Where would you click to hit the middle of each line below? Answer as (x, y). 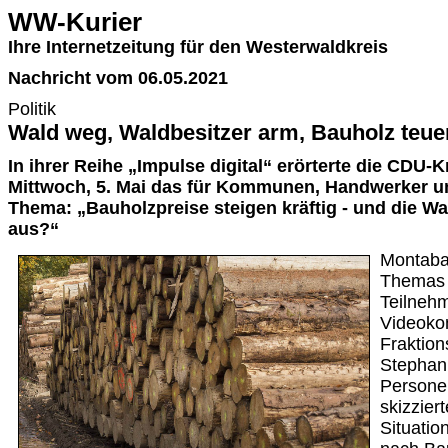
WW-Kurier (75, 22)
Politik (32, 109)
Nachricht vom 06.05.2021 (118, 78)
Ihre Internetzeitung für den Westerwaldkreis (198, 47)
